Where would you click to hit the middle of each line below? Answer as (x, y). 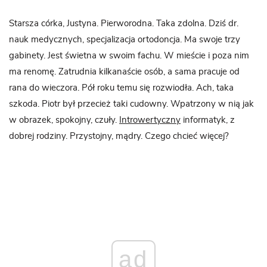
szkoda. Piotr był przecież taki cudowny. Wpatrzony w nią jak (131, 104)
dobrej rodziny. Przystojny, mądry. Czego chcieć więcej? (119, 136)
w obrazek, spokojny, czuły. (64, 120)
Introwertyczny (150, 120)
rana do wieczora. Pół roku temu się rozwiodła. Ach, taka (121, 88)
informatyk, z (208, 120)
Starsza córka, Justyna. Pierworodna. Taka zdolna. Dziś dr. (124, 24)
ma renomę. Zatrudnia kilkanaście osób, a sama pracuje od (124, 72)
